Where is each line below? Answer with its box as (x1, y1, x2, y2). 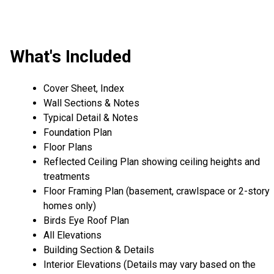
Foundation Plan (43, 126, 112, 138)
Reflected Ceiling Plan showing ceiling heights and (43, 155, 260, 168)
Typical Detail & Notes (43, 111, 138, 124)
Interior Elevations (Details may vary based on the (43, 258, 256, 270)
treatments (43, 170, 90, 182)
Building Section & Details (43, 243, 154, 256)
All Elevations (43, 229, 102, 241)
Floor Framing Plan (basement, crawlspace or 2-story (43, 185, 270, 197)
